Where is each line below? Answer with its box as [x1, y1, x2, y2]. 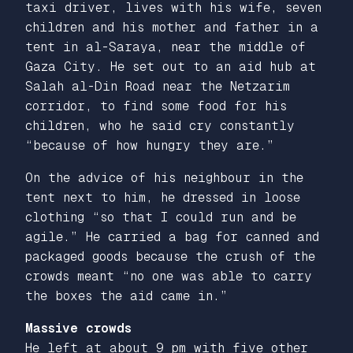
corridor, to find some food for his [25, 98, 287, 113]
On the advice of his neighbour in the [25, 169, 303, 185]
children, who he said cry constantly [25, 117, 295, 133]
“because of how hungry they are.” [25, 137, 274, 153]
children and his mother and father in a [25, 19, 318, 35]
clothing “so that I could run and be [25, 209, 296, 225]
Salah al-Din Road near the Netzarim [25, 78, 290, 94]
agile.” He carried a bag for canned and [25, 229, 319, 244]
